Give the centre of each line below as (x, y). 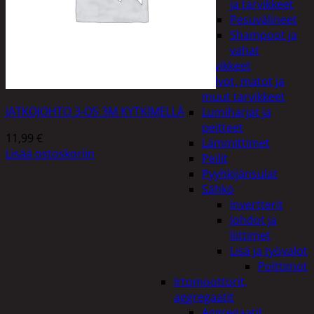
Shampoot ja (264, 35)
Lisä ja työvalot (269, 251)
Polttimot (283, 266)
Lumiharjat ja (237, 112)
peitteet (223, 128)
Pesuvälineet (264, 20)
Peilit (215, 158)
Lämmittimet (236, 143)
